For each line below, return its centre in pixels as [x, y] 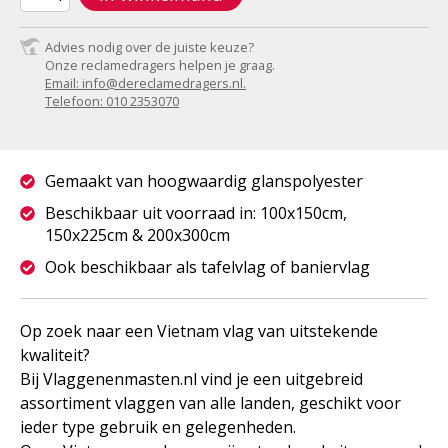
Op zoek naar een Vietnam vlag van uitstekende [199, 331]
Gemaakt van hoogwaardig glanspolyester [204, 181]
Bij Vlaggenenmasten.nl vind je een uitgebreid [191, 379]
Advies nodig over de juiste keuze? [149, 47]
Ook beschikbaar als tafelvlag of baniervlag [207, 267]
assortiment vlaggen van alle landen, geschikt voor [210, 403]
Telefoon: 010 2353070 [112, 101]
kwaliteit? [55, 355]
